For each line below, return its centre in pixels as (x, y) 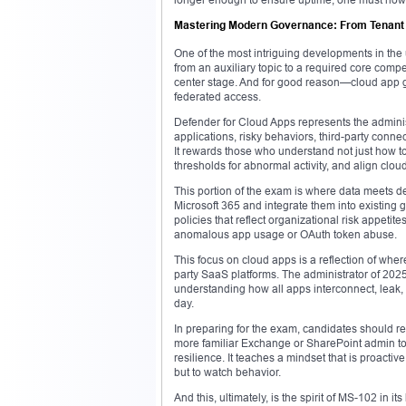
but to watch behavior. (227, 372)
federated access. (217, 96)
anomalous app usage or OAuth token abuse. (285, 234)
